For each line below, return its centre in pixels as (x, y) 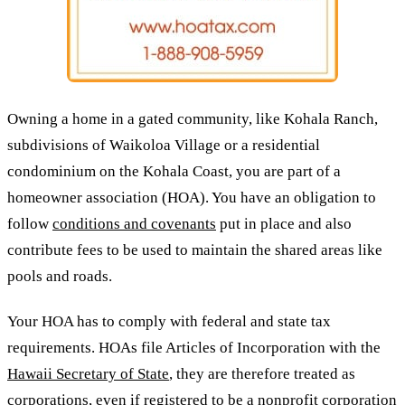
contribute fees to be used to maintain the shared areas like (195, 250)
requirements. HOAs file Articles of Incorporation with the (194, 348)
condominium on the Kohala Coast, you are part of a (174, 171)
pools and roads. (60, 276)
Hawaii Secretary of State (88, 374)
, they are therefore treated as (262, 374)
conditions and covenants (134, 223)
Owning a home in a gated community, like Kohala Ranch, (193, 118)
